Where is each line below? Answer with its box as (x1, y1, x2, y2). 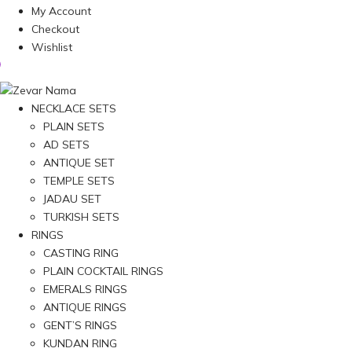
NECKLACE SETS (31, 101, 116, 115)
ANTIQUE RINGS (43, 299, 126, 314)
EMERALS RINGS (43, 281, 127, 296)
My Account (31, 4, 91, 18)
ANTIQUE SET (43, 155, 115, 170)
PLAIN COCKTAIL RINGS (43, 263, 163, 278)
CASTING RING (43, 245, 119, 260)
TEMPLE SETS (43, 173, 115, 188)
